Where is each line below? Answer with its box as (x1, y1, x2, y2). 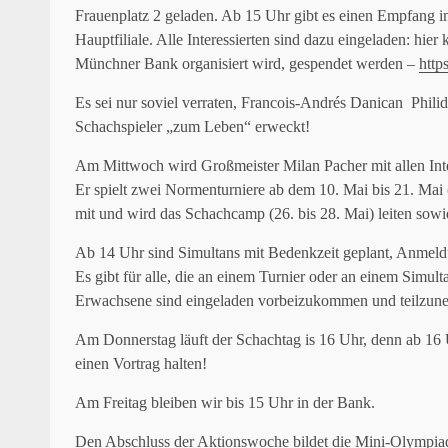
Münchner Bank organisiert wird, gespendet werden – (75, 54, 419, 72)
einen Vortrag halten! (75, 354, 207, 372)
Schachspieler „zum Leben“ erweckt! (75, 117, 310, 135)
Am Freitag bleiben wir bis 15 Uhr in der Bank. (75, 393, 375, 411)
